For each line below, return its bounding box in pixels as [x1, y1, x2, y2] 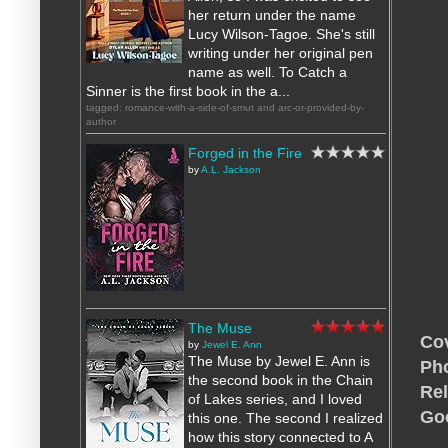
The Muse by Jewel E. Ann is [188, 353, 370, 370]
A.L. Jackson [201, 164, 261, 176]
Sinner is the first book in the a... [86, 83, 290, 100]
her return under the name [188, 7, 356, 24]
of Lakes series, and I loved [188, 391, 362, 408]
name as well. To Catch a [188, 64, 347, 81]
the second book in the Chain [188, 372, 373, 389]
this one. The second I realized [188, 410, 383, 427]
